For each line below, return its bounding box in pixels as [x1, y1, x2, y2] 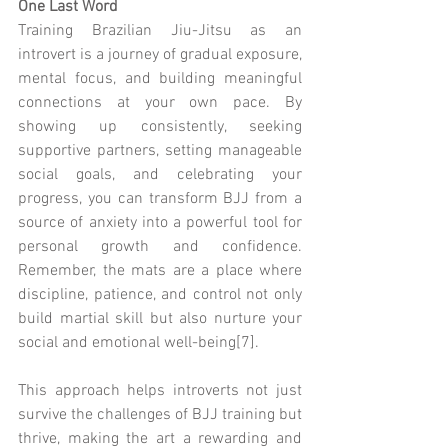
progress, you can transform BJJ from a [18, 188, 302, 209]
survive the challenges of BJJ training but [18, 404, 302, 425]
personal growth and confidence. [18, 236, 302, 257]
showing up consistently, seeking [18, 116, 302, 137]
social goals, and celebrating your [18, 164, 302, 185]
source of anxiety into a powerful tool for [18, 212, 302, 233]
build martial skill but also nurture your [18, 308, 302, 329]
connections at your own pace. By [18, 92, 302, 113]
